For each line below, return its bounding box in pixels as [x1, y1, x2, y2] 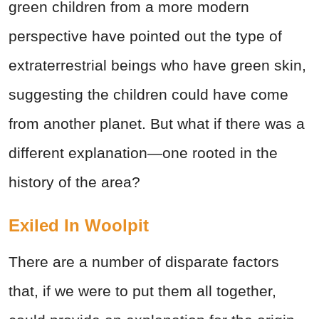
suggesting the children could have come [9, 85, 288, 103]
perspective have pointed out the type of [9, 27, 282, 44]
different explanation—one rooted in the [9, 144, 278, 161]
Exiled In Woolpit [9, 215, 149, 235]
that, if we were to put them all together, [9, 282, 276, 299]
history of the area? [9, 173, 140, 190]
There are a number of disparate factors [9, 253, 279, 270]
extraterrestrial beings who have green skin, [9, 56, 306, 73]
